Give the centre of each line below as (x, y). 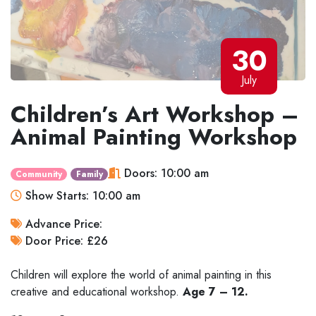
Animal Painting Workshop (154, 136)
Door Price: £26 (65, 241)
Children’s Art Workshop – (154, 114)
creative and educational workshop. (95, 291)
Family (89, 174)
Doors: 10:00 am (164, 173)
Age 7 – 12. (214, 291)
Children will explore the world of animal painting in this (141, 274)
